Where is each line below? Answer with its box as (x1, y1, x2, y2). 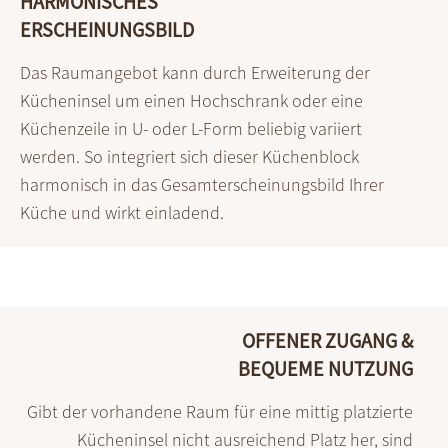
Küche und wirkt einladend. (20, 201, 224, 225)
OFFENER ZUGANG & (242, 328, 413, 354)
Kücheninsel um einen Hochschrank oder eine (20, 89, 363, 113)
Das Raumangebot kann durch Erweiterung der (20, 61, 370, 85)
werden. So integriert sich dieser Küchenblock (20, 145, 359, 169)
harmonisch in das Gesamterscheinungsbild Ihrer (20, 173, 384, 197)
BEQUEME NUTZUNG (238, 356, 413, 382)
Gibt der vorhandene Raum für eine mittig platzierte (27, 400, 413, 424)
